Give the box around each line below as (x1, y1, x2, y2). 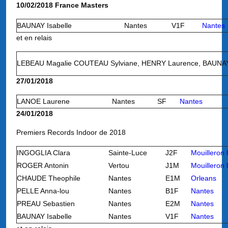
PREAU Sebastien (17, 199, 75, 208)
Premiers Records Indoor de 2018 (16, 128, 126, 136)
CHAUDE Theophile (17, 174, 80, 182)
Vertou (108, 161, 129, 169)
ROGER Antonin (17, 161, 69, 169)
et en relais (16, 34, 52, 42)
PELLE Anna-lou (17, 187, 69, 195)
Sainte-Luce (108, 149, 147, 157)
